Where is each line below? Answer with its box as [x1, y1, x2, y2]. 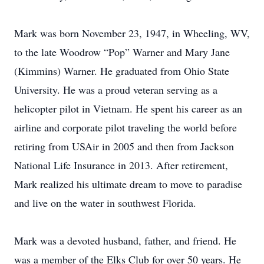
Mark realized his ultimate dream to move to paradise [14, 177, 242, 191]
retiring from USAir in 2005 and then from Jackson [14, 139, 234, 153]
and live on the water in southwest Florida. [14, 196, 206, 210]
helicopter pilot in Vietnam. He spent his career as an [14, 101, 242, 115]
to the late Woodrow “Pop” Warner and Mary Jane [14, 45, 230, 59]
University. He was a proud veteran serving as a [14, 82, 217, 97]
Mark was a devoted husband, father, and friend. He [14, 233, 236, 247]
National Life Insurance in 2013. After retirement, [14, 158, 228, 172]
